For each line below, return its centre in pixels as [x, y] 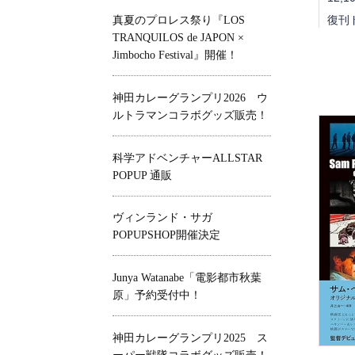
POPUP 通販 [142, 175]
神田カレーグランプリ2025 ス [190, 338]
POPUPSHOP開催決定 [166, 235]
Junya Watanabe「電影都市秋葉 [187, 278]
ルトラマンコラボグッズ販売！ [190, 115]
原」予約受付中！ [157, 296]
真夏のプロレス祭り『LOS [179, 20]
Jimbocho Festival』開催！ [175, 55]
